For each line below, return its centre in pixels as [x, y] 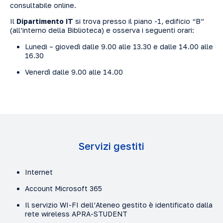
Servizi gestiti [111, 146]
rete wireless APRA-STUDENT [76, 214]
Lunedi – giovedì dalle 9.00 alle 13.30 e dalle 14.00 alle [119, 46]
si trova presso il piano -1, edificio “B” [139, 21]
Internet [39, 172]
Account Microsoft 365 [63, 188]
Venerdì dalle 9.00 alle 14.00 [74, 72]
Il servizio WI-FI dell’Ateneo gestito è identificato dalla [119, 205]
